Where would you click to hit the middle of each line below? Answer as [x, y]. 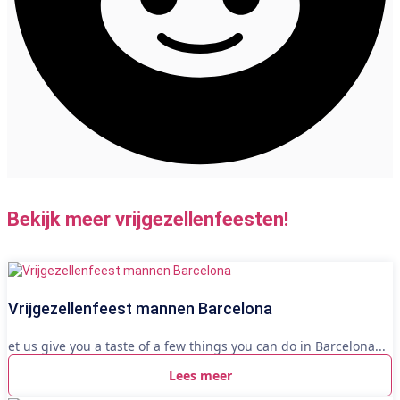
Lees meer [200, 375]
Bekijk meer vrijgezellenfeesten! [148, 220]
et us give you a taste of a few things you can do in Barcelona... [197, 346]
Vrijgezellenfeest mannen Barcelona [140, 308]
